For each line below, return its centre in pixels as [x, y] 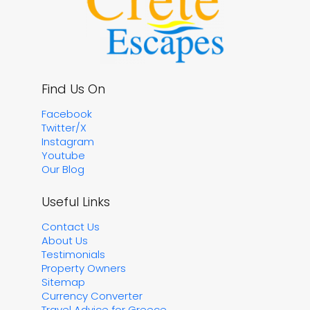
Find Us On [73, 89]
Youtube [63, 155]
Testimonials [73, 254]
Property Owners [84, 268]
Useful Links [76, 201]
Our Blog [63, 169]
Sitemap [63, 282]
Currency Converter [92, 295]
